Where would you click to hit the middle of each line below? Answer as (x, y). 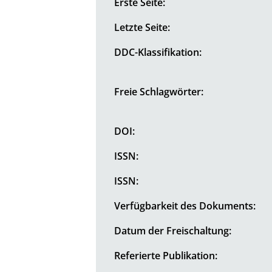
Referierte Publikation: (166, 255)
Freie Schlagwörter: (159, 91)
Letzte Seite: (142, 27)
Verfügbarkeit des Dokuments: (185, 206)
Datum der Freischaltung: (173, 230)
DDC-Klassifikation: (158, 52)
